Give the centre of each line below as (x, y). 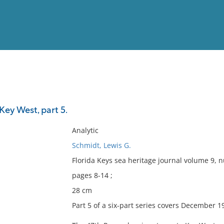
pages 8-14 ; (92, 175)
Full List (204, 98)
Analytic (85, 130)
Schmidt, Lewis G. (101, 145)
